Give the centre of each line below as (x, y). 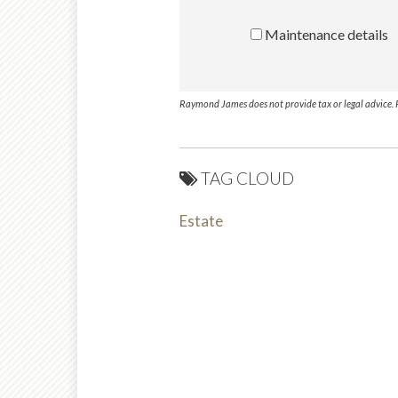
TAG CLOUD (247, 178)
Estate (201, 220)
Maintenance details (325, 34)
